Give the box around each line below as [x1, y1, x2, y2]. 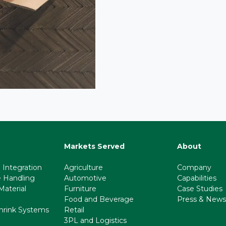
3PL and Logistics [64, 216, 127, 225]
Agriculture [64, 163, 103, 172]
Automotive [64, 174, 106, 183]
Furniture [64, 184, 96, 193]
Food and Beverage [64, 195, 134, 204]
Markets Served [64, 142, 125, 151]
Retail [64, 205, 84, 214]
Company [177, 163, 211, 172]
